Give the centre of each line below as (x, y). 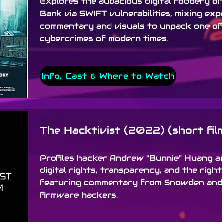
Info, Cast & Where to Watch (108, 76)
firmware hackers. (79, 195)
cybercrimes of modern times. (104, 38)
